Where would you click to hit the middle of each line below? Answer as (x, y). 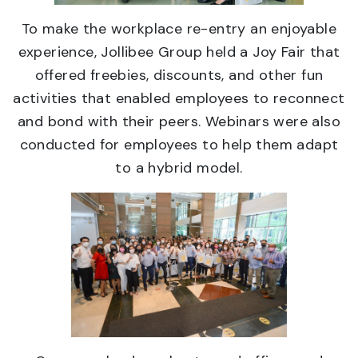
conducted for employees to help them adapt (179, 145)
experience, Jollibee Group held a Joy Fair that (179, 52)
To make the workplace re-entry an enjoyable (179, 29)
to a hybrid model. (179, 168)
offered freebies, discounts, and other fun (179, 76)
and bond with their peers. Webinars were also (179, 122)
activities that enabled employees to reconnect (179, 99)
